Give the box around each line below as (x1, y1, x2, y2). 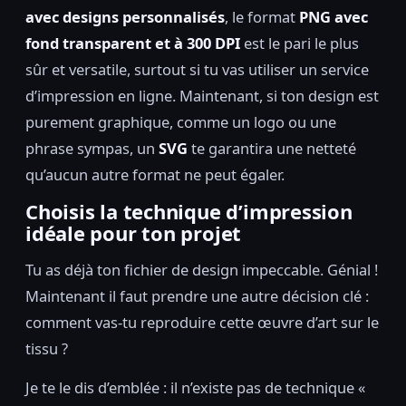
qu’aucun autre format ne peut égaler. (25, 163, 285, 185)
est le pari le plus (240, 32, 359, 53)
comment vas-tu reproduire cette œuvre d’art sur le (25, 311, 379, 333)
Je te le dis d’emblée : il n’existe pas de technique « (25, 376, 365, 398)
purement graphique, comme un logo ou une (25, 111, 336, 132)
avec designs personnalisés (25, 5, 225, 27)
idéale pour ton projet (25, 218, 242, 246)
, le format (225, 5, 299, 27)
